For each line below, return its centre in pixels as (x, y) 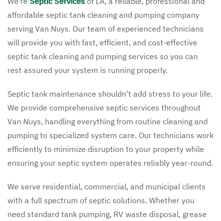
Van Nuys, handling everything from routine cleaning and (108, 121)
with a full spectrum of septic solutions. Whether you (101, 200)
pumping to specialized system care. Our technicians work (110, 135)
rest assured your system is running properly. (88, 70)
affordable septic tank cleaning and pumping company (103, 15)
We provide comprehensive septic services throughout (104, 108)
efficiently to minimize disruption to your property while (106, 149)
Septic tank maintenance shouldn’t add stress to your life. (110, 94)
